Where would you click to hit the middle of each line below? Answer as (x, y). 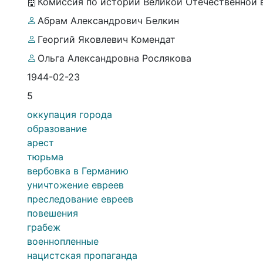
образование (57, 128)
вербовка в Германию (78, 171)
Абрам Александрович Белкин (108, 20)
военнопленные (63, 241)
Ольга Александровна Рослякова (114, 58)
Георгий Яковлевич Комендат (106, 39)
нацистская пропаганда (82, 255)
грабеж (44, 227)
